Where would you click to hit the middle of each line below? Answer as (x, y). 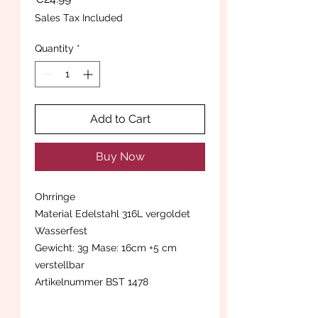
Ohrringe (55, 196)
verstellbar (60, 264)
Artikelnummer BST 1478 (92, 281)
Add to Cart (120, 119)
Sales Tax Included (79, 17)
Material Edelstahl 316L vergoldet (113, 213)
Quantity (54, 48)
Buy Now (120, 156)
